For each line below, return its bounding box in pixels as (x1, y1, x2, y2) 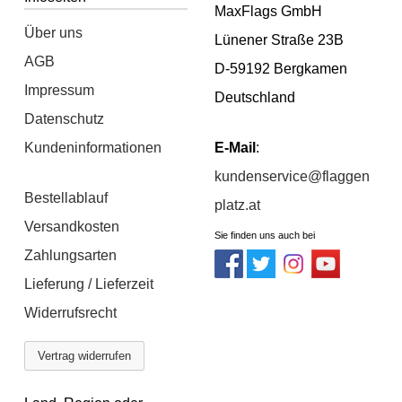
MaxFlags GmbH (214, 3, 322, 19)
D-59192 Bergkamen (214, 60, 347, 76)
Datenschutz (24, 110, 105, 127)
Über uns (24, 24, 83, 40)
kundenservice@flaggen (214, 168, 370, 184)
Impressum (24, 82, 95, 98)
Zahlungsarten (24, 247, 118, 263)
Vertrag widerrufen (38, 348, 132, 363)
